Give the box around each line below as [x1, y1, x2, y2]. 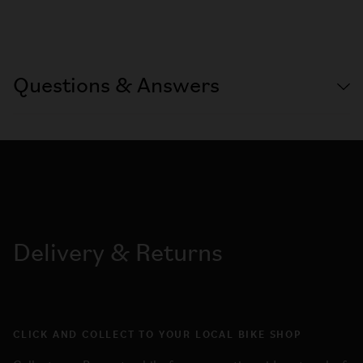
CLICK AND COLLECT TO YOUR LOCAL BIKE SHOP [13, 325, 302, 341]
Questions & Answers [13, 75, 220, 98]
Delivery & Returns [13, 241, 223, 267]
